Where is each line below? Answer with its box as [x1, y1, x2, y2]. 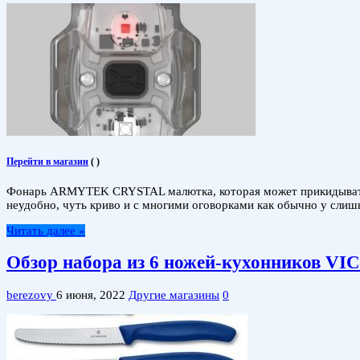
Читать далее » [6, 223, 85, 237]
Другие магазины [129, 288, 219, 302]
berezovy [6, 288, 56, 302]
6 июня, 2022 [56, 288, 125, 302]
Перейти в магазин [6, 155, 88, 167]
